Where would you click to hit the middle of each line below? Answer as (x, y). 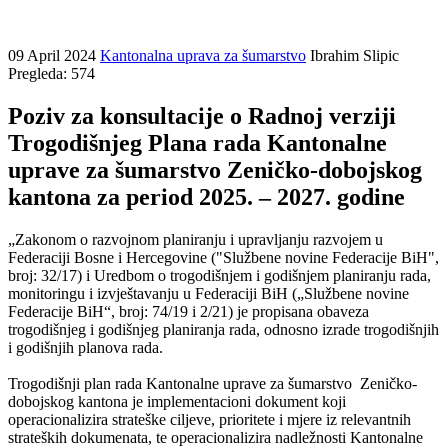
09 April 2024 (54, 55)
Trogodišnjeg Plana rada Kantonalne (197, 142)
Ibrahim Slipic (354, 55)
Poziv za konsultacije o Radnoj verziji (202, 115)
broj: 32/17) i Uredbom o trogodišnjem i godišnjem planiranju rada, (219, 275)
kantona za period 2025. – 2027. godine (206, 196)
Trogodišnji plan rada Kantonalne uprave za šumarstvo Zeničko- (212, 383)
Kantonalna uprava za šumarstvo (203, 55)
